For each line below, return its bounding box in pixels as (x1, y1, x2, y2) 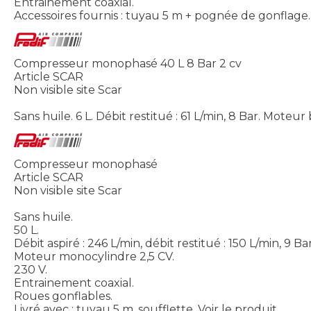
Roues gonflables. (14, 289, 112, 303)
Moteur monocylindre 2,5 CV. (14, 250, 174, 264)
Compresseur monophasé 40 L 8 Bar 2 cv (14, 57, 242, 71)
